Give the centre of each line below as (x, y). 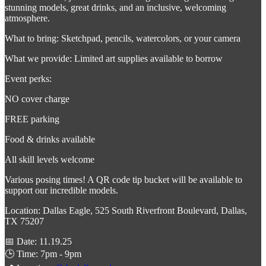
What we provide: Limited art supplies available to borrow (114, 58)
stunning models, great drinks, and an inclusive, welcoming (115, 7)
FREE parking (32, 119)
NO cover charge (37, 99)
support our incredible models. (61, 190)
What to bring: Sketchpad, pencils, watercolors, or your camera (123, 38)
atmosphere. (27, 18)
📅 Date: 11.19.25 (38, 241)
